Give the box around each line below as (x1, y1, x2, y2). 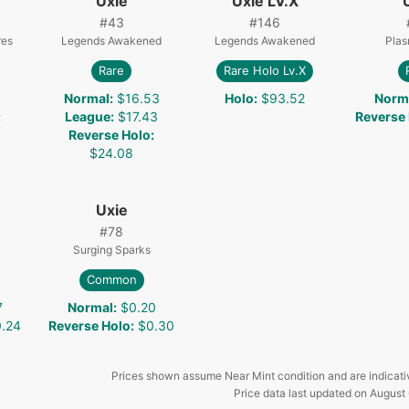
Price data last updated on (234, 385, 370, 400)
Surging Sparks (72, 242, 151, 257)
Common (86, 272, 137, 288)
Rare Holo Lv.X (224, 63, 306, 79)
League (65, 108, 110, 124)
